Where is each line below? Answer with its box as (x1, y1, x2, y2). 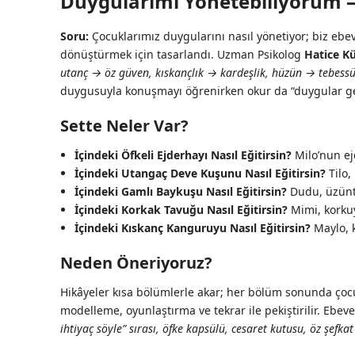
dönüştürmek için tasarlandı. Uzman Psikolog (60, 47, 304, 63)
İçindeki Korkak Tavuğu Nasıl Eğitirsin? (74, 202, 288, 218)
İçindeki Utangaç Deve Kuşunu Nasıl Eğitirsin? (74, 166, 326, 181)
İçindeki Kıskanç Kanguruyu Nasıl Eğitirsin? (74, 220, 311, 236)
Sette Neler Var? (60, 115, 189, 137)
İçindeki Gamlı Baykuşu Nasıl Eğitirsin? (74, 184, 287, 200)
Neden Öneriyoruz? (60, 252, 212, 274)
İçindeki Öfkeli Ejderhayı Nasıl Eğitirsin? (74, 147, 292, 163)
